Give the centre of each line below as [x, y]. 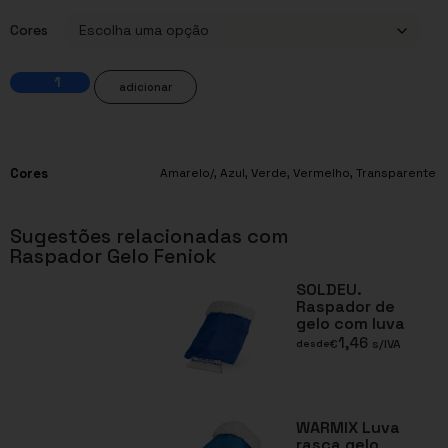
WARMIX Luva [348, 427]
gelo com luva [351, 323]
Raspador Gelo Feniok [113, 255]
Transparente [396, 172]
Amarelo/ [187, 172]
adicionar [145, 86]
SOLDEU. [329, 289]
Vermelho [321, 172]
